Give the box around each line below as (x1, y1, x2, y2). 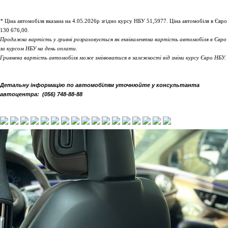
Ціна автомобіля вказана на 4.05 (3, 18, 83, 24)
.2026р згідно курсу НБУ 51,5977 (83, 18, 166, 24)
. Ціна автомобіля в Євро (166, 18, 227, 24)
